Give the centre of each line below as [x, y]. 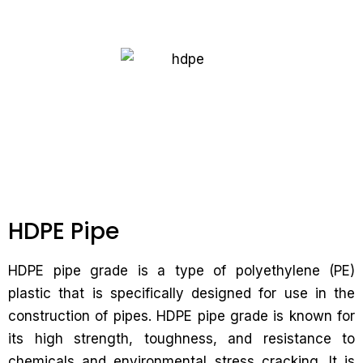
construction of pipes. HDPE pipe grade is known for [181, 316]
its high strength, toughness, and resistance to [181, 339]
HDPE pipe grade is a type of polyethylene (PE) [181, 271]
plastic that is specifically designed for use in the [181, 293]
